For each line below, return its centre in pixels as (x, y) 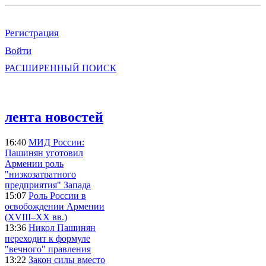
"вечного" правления (48, 249)
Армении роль (34, 163)
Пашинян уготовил (44, 153)
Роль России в (57, 195)
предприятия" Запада (48, 185)
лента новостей (54, 117)
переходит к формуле (47, 238)
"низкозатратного (40, 174)
